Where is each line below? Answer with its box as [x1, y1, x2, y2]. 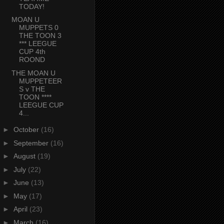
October [13, 125, 41, 134]
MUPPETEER [18, 76, 62, 85]
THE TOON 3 [18, 31, 61, 40]
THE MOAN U [11, 68, 55, 77]
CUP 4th [18, 47, 45, 56]
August [13, 152, 37, 160]
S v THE [18, 84, 45, 93]
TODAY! [18, 2, 44, 10]
